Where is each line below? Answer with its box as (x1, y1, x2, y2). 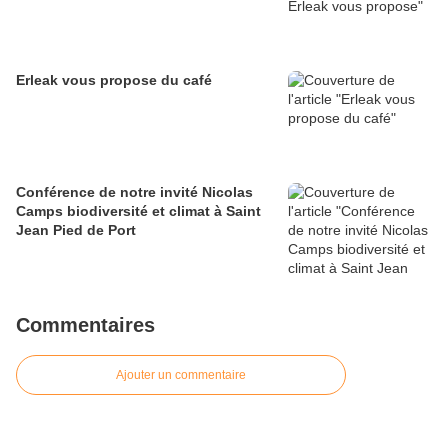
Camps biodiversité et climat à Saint (16, 203, 261, 220)
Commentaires (16, 314, 155, 337)
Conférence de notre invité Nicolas (16, 184, 253, 201)
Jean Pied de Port (16, 222, 136, 239)
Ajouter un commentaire (116, 368, 246, 383)
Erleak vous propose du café (16, 72, 212, 89)
